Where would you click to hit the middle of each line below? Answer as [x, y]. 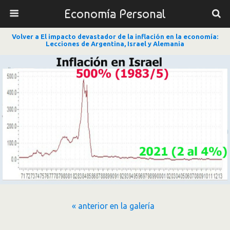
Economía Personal [115, 14]
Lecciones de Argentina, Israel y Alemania [115, 44]
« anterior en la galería [113, 206]
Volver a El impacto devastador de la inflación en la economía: [115, 36]
